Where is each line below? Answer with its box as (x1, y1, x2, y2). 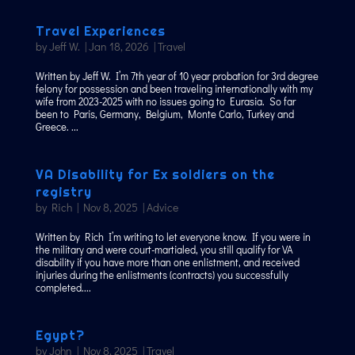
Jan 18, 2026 (88, 39, 149, 55)
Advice (146, 200, 178, 216)
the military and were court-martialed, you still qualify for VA (35, 242, 293, 257)
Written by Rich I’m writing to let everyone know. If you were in (35, 230, 311, 244)
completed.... (35, 281, 91, 295)
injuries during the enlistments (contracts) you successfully (35, 268, 288, 282)
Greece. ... (35, 120, 78, 134)
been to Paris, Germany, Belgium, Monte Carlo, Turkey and (35, 107, 294, 121)
